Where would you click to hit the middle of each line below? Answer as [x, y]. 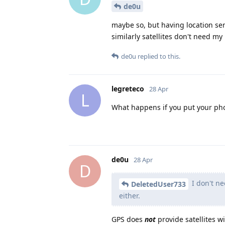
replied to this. [158, 56]
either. [130, 195]
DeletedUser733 [158, 184]
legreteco [128, 88]
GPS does [128, 219]
